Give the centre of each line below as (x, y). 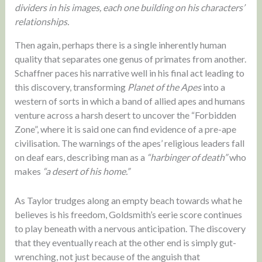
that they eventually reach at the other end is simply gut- (125, 242)
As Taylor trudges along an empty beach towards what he (128, 200)
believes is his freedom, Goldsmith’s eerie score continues (128, 214)
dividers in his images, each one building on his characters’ (129, 8)
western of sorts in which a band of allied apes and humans (130, 101)
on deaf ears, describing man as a (80, 157)
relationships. (42, 22)
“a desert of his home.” (86, 171)
